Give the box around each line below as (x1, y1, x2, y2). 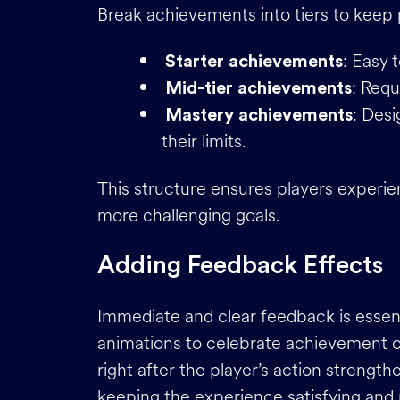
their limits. (162, 129, 246, 154)
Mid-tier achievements (165, 79, 352, 97)
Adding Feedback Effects (97, 253, 383, 278)
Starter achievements (165, 53, 343, 71)
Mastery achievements (165, 106, 353, 124)
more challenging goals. (97, 202, 280, 229)
